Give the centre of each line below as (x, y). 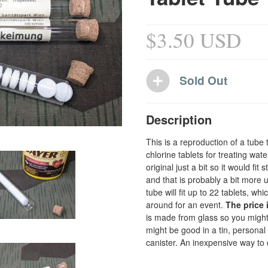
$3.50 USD (194, 39)
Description (179, 120)
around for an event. (186, 205)
